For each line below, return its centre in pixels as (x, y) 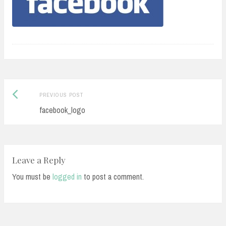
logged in (67, 176)
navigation (37, 116)
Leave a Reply (39, 160)
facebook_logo (62, 110)
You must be (32, 176)
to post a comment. (113, 176)
